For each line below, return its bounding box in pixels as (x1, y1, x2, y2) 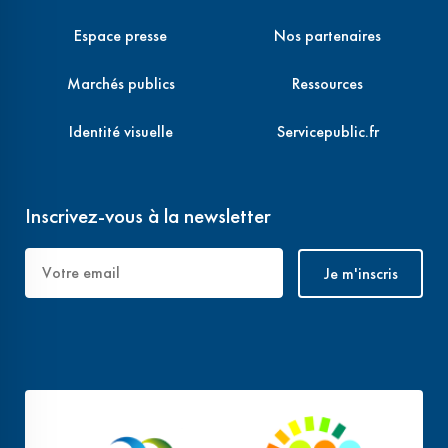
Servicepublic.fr (276, 121, 379, 143)
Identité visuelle (68, 121, 173, 143)
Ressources (292, 73, 363, 95)
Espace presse (74, 25, 167, 47)
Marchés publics (66, 73, 175, 95)
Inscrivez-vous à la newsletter (25, 202, 271, 230)
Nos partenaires (274, 25, 381, 47)
